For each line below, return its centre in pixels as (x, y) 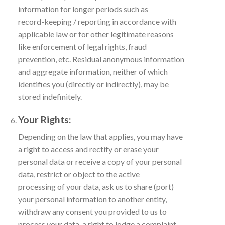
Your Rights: (44, 119)
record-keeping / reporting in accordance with (97, 21)
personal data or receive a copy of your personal (100, 162)
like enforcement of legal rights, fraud (82, 46)
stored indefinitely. (50, 96)
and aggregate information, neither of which (93, 71)
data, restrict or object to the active (79, 174)
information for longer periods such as (83, 9)
